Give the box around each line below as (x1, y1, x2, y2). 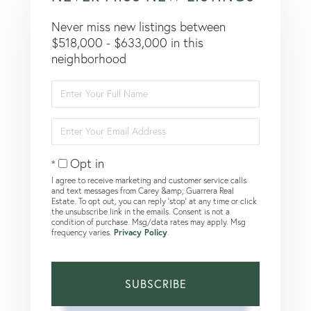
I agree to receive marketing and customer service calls (51, 174, 246, 185)
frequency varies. (51, 226, 114, 237)
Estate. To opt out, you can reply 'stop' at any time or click (51, 195, 257, 206)
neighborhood (51, 50, 126, 67)
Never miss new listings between (51, 18, 226, 35)
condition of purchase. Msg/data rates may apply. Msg (51, 216, 246, 227)
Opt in (70, 155, 104, 171)
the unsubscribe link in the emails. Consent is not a (51, 205, 230, 217)
